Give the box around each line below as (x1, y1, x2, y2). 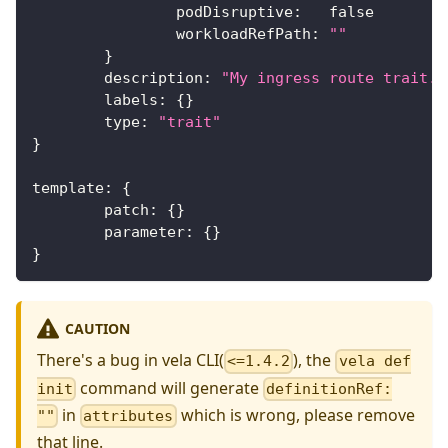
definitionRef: (266, 379, 393, 398)
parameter (104, 223, 185, 242)
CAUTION (64, 318, 130, 338)
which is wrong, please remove (176, 403, 415, 426)
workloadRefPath (176, 25, 311, 44)
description (104, 69, 203, 88)
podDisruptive (176, 3, 293, 22)
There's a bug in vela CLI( (37, 349, 224, 372)
